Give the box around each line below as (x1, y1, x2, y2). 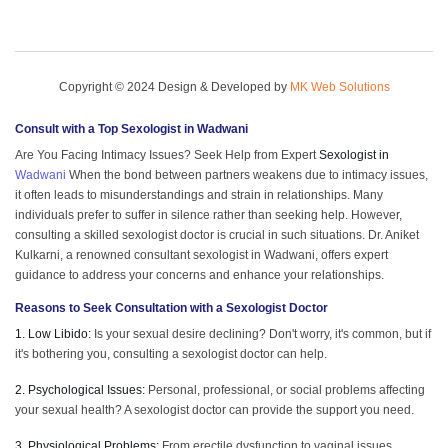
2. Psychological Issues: (15, 382, 145, 397)
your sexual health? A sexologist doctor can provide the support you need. (15, 402, 414, 417)
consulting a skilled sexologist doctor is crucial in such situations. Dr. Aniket (15, 227, 419, 242)
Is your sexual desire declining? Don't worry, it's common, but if (91, 326, 431, 341)
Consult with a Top (15, 121, 121, 136)
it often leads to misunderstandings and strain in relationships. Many (15, 187, 383, 202)
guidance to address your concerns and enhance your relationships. (15, 267, 384, 282)
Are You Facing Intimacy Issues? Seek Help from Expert (15, 147, 319, 162)
